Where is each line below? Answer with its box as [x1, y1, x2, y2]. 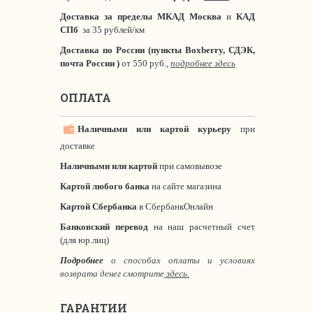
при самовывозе [157, 161, 222, 171]
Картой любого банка [60, 181, 150, 191]
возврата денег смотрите [60, 268, 164, 279]
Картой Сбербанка [60, 201, 137, 212]
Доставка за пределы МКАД [60, 11, 184, 22]
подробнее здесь [170, 58, 235, 68]
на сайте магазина [150, 181, 224, 191]
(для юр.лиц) [60, 235, 109, 245]
